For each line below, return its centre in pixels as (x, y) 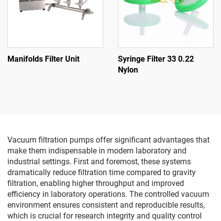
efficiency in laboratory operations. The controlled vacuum (108, 194)
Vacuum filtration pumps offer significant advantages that (109, 140)
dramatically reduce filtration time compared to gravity (102, 172)
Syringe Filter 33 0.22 (156, 59)
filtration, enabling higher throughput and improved (96, 183)
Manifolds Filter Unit (43, 59)
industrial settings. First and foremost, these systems (99, 162)
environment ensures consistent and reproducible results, (106, 205)
